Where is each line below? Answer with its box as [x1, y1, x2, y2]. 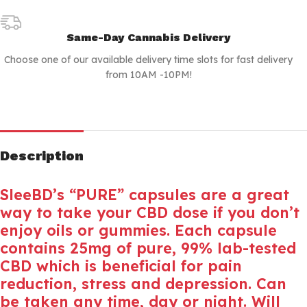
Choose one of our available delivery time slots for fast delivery [4, 53, 293, 66]
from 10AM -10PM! [105, 69, 192, 82]
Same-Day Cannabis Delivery [66, 31, 231, 45]
